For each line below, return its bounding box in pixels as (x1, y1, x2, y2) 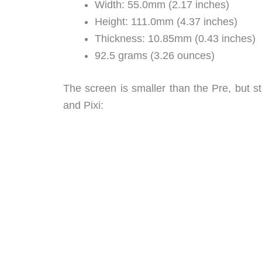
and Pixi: (63, 99, 104, 111)
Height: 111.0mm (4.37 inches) (95, 15, 237, 27)
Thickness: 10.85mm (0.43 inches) (95, 32, 256, 44)
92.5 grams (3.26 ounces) (95, 49, 215, 61)
